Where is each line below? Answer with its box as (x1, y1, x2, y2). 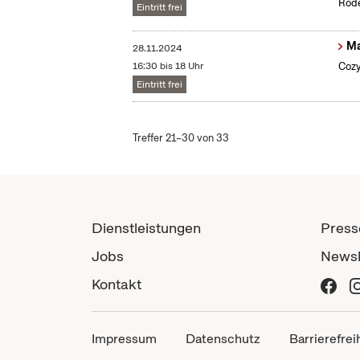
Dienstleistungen (92, 219, 201, 238)
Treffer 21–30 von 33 (133, 131, 230, 145)
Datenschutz (186, 330, 260, 348)
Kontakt (92, 275, 141, 294)
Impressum (92, 330, 157, 348)
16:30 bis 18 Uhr (133, 59, 204, 73)
